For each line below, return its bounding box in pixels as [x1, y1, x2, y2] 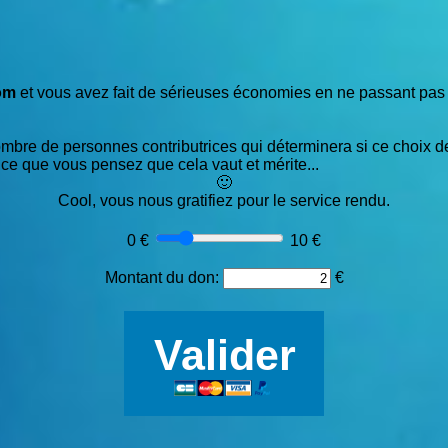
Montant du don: [104, 268, 223, 286]
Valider [154, 330, 296, 379]
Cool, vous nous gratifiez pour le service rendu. [58, 191, 390, 209]
